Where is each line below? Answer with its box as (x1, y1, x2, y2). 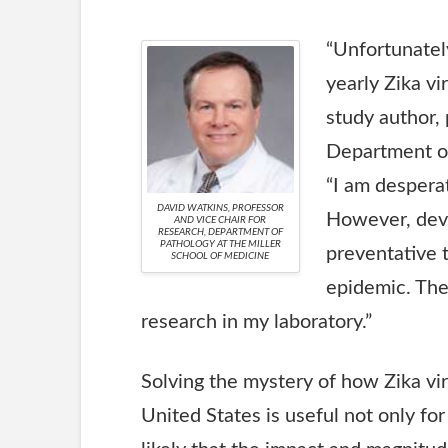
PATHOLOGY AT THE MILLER (159, 238, 281, 249)
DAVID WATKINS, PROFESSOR (156, 202, 284, 213)
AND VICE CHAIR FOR (174, 214, 267, 225)
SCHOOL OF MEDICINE (171, 250, 270, 261)
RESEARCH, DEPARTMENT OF (157, 226, 283, 237)
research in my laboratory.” (140, 311, 372, 332)
